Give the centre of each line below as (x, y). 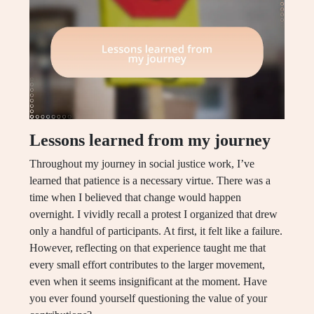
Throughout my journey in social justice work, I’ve (142, 164)
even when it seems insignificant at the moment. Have (148, 282)
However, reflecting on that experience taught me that (148, 248)
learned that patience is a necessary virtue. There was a (150, 181)
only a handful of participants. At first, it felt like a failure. (156, 231)
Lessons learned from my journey (150, 141)
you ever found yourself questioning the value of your (148, 299)
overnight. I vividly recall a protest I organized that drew (153, 214)
